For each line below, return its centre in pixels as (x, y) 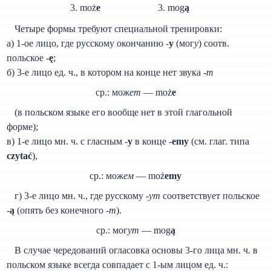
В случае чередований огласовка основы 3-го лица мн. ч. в (136, 250)
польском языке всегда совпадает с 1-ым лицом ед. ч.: (118, 264)
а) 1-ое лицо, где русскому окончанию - (88, 43)
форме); (23, 126)
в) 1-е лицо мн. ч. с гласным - (67, 141)
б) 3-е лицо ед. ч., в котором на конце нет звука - (107, 72)
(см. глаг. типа (219, 141)
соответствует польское (210, 195)
